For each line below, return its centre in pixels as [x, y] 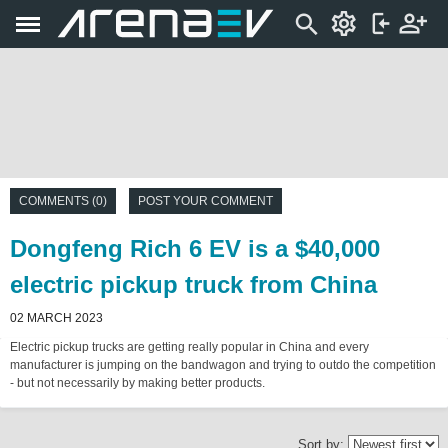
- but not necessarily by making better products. [137, 383]
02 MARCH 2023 [56, 318]
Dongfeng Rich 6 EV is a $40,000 [195, 248]
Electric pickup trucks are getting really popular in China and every [189, 347]
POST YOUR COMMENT [205, 201]
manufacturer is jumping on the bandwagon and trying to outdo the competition [223, 365]
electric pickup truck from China [193, 284]
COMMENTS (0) [63, 201]
